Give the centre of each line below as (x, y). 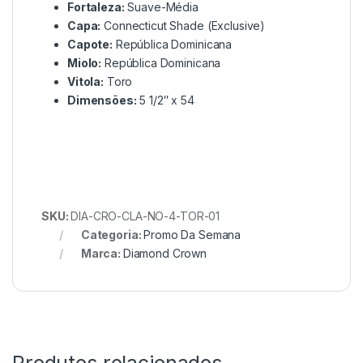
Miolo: (85, 63)
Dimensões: (102, 100)
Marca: (102, 254)
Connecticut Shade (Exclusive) (183, 26)
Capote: (90, 45)
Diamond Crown (165, 254)
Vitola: (86, 82)
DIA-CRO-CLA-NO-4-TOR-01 (145, 216)
